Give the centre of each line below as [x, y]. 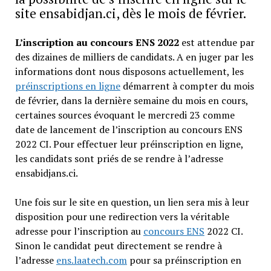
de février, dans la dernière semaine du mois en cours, [131, 100]
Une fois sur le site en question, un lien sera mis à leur [132, 202]
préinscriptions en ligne [67, 86]
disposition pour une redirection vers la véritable [122, 216]
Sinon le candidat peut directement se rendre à [118, 245]
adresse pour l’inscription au [79, 231]
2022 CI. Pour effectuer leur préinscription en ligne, [129, 144]
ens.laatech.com [91, 260]
